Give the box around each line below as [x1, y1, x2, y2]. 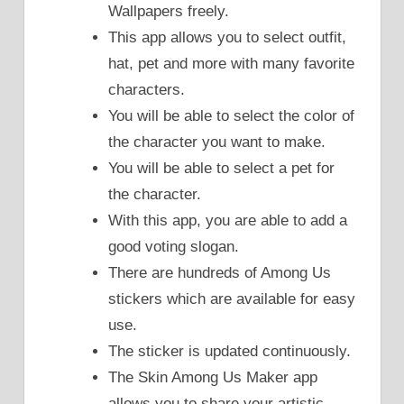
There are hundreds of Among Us [108, 264, 331, 282]
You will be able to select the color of [108, 107, 354, 125]
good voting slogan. [108, 238, 239, 256]
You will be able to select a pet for [108, 160, 335, 178]
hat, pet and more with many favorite [108, 55, 354, 73]
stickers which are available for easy [108, 290, 355, 308]
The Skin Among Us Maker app [108, 369, 317, 387]
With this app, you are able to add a [108, 212, 347, 230]
